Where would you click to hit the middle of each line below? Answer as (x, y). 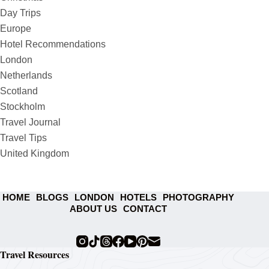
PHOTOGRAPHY (199, 198)
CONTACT (145, 209)
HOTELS (139, 198)
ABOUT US (94, 209)
